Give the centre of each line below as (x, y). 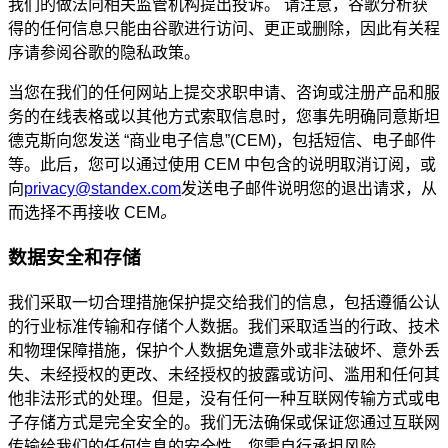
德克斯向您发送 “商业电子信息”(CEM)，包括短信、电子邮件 (222, 141)
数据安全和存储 (74, 258)
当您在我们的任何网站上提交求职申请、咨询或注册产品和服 (224, 93)
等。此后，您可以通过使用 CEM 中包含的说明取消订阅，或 (222, 165)
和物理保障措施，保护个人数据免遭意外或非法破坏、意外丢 (224, 350)
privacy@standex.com (102, 189)
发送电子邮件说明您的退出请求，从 (309, 189)
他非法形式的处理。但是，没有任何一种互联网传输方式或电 (224, 398)
